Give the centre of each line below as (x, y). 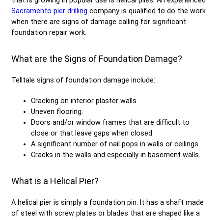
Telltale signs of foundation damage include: (83, 80)
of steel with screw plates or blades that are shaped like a (106, 213)
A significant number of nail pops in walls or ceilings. (115, 144)
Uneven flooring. (57, 111)
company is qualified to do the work (147, 11)
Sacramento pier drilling (49, 11)
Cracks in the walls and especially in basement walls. (116, 154)
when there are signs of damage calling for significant (99, 21)
